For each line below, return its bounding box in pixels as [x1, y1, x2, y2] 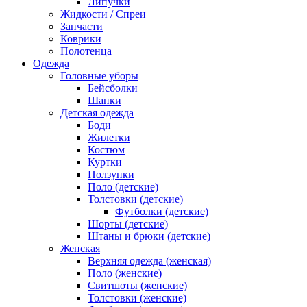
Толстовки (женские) [88, 292, 186, 304]
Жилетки [88, 132, 130, 143]
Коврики [60, 33, 101, 45]
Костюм [88, 144, 125, 156]
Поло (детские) [88, 181, 158, 193]
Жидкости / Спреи [60, 8, 146, 20]
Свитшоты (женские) [88, 280, 187, 291]
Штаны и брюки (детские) [88, 230, 210, 242]
